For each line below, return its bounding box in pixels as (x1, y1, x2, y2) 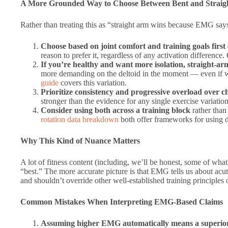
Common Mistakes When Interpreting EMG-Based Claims (20, 197, 223, 207)
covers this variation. (59, 78, 127, 88)
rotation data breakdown (41, 115, 119, 124)
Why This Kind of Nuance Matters (20, 136, 140, 146)
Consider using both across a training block (41, 106, 190, 115)
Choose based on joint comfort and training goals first (41, 42, 225, 51)
